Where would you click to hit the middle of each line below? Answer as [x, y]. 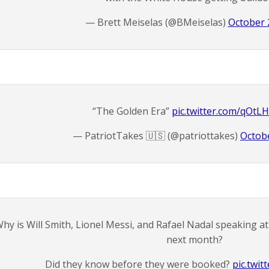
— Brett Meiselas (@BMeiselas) [156, 22]
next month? [195, 240]
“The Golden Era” [132, 111]
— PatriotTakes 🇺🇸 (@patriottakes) [156, 136]
